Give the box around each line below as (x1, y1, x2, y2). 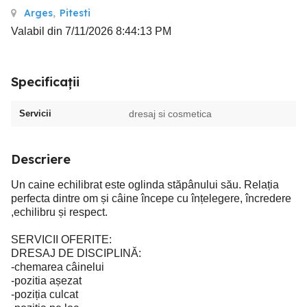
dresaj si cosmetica (129, 108, 212, 119)
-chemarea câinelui (11, 261, 104, 273)
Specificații (11, 74, 79, 90)
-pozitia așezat (11, 275, 82, 286)
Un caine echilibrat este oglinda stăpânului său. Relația (11, 179, 279, 191)
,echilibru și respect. (11, 206, 108, 218)
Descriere (11, 151, 71, 167)
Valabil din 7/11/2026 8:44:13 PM (11, 25, 171, 37)
